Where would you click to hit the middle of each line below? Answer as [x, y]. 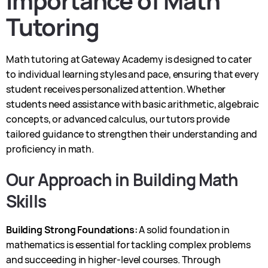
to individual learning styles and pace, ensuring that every [133, 74]
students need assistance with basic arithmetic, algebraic [133, 104]
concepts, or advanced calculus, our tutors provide [118, 119]
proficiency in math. [50, 149]
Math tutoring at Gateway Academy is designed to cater [129, 59]
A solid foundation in [184, 230]
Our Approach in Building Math [122, 179]
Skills [26, 201]
